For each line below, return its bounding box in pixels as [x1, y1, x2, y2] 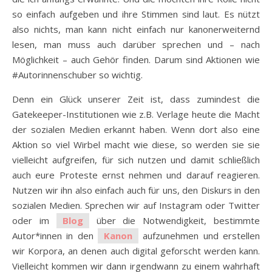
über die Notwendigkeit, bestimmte [89, 214, 260, 226]
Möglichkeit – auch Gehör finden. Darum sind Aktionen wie [12, 53, 260, 66]
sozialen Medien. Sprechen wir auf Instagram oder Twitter [12, 199, 260, 211]
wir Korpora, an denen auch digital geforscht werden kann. [12, 244, 260, 257]
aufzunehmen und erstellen [138, 229, 260, 242]
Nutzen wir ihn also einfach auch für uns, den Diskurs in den [12, 183, 260, 196]
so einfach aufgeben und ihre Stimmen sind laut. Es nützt [12, 7, 260, 20]
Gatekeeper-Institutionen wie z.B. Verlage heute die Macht [12, 107, 260, 120]
